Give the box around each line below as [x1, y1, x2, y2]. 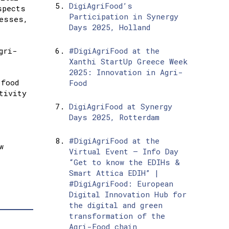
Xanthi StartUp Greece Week [68, 56, 188, 67]
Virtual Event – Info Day [68, 146, 178, 157]
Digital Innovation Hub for [68, 189, 187, 200]
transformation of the [68, 211, 165, 221]
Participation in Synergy [68, 11, 178, 22]
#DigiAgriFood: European [68, 178, 173, 189]
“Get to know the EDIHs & [68, 157, 180, 168]
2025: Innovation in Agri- [68, 67, 183, 78]
